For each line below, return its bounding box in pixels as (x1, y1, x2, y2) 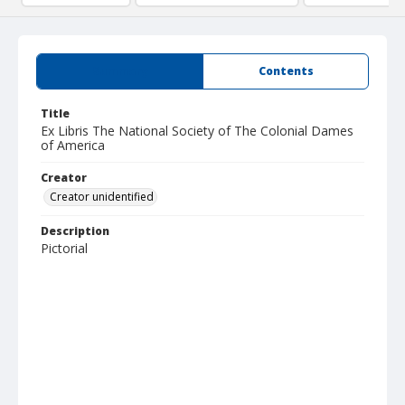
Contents (258, 63, 314, 79)
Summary (92, 63, 147, 79)
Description (41, 223, 109, 239)
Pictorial (41, 240, 88, 257)
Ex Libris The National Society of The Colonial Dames (41, 122, 353, 139)
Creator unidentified (50, 189, 154, 204)
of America (41, 137, 105, 154)
